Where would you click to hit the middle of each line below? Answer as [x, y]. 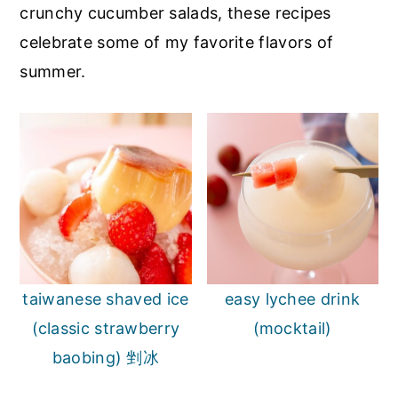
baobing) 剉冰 [106, 357]
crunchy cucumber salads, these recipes [175, 12]
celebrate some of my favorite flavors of [177, 42]
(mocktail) [292, 328]
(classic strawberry [106, 328]
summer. [53, 71]
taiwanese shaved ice [106, 298]
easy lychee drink [293, 298]
